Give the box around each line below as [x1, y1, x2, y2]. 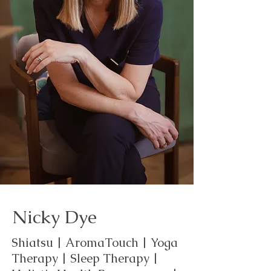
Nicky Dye [12, 205, 97, 229]
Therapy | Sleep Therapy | [11, 250, 158, 266]
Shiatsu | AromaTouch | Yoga [11, 235, 178, 250]
